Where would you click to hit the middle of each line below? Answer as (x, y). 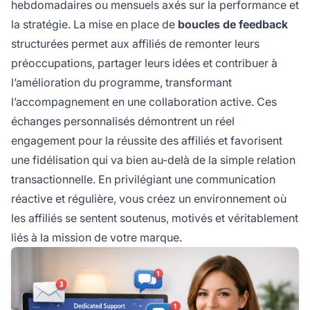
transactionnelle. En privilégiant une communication (143, 180)
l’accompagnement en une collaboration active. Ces (144, 102)
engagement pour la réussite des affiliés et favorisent (147, 141)
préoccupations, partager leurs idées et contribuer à (144, 63)
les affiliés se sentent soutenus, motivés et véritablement (155, 218)
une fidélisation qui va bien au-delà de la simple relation (153, 160)
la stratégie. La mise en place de (94, 25)
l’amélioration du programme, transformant (121, 83)
